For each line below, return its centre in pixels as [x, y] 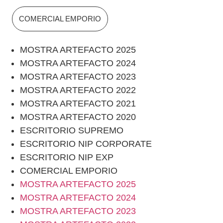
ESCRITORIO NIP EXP [67, 157]
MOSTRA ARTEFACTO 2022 [78, 90]
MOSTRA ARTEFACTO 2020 [78, 117]
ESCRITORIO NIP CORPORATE [86, 144]
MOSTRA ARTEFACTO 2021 [78, 104]
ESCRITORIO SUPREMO [72, 130]
